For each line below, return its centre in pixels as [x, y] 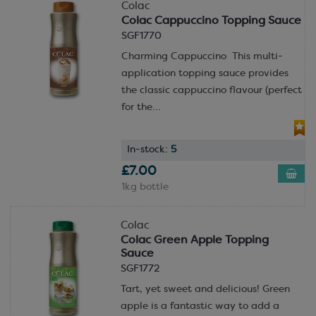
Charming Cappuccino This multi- [202, 56]
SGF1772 [140, 269]
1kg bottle [145, 187]
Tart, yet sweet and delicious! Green [205, 289]
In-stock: [148, 150]
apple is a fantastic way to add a [200, 306]
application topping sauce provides [205, 73]
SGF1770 [141, 36]
